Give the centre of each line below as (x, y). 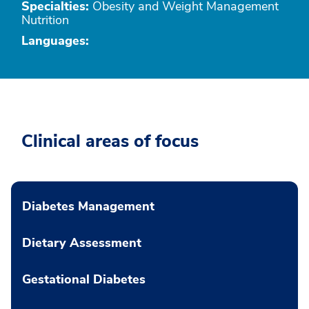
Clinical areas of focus (110, 141)
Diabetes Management (88, 206)
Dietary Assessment (82, 243)
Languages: (55, 41)
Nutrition (45, 20)
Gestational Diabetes (84, 279)
